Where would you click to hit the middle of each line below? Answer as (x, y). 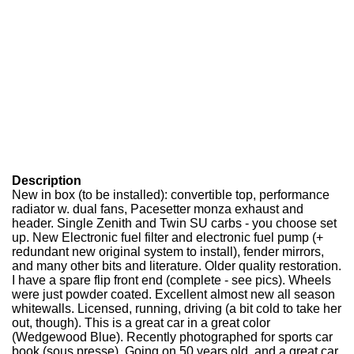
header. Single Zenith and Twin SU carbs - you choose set (174, 223)
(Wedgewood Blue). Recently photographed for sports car (172, 337)
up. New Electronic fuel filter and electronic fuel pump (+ (168, 237)
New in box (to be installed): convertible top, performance (171, 195)
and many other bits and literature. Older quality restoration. (177, 266)
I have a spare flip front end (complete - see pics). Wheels (171, 280)
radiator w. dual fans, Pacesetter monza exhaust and (158, 209)
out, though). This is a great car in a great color (141, 323)
